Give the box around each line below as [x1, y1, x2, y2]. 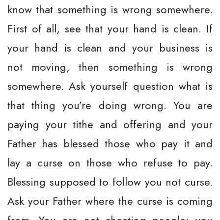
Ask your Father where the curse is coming [7, 193, 213, 209]
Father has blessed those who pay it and [7, 136, 213, 151]
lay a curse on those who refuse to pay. [7, 155, 213, 170]
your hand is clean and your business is [7, 40, 213, 55]
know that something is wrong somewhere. [7, 1, 213, 17]
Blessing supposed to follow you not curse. [7, 174, 213, 190]
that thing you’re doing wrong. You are [7, 97, 213, 113]
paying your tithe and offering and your [7, 116, 213, 132]
